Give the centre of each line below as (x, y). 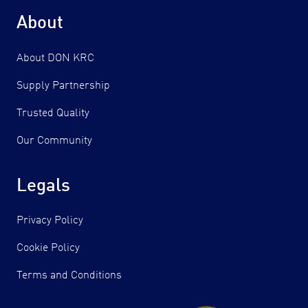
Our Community (54, 141)
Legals (43, 186)
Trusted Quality (53, 113)
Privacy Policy (50, 221)
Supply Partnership (63, 86)
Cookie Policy (48, 249)
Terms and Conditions (69, 276)
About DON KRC (55, 58)
